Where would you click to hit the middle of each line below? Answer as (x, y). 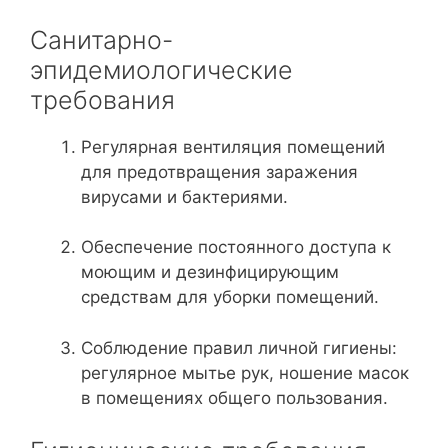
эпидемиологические (161, 69)
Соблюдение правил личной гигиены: (239, 347)
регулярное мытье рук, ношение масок (245, 372)
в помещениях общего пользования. (234, 397)
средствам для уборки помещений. (230, 297)
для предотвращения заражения (219, 171)
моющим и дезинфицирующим (210, 272)
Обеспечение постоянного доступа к (236, 247)
